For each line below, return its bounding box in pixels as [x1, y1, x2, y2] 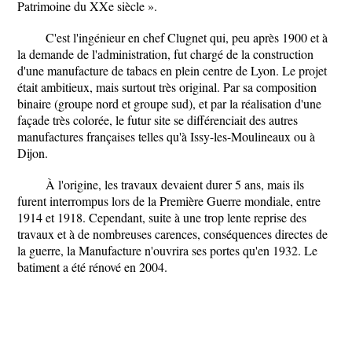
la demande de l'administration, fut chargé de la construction [17, 46, 313, 62]
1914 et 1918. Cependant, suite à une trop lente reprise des [17, 209, 306, 225]
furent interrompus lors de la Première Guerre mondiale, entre [17, 192, 321, 209]
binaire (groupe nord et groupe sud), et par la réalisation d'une [17, 95, 321, 112]
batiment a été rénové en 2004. [17, 258, 167, 275]
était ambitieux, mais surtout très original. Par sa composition [17, 79, 317, 95]
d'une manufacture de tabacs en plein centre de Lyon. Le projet [17, 62, 327, 79]
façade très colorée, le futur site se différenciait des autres [17, 112, 298, 128]
